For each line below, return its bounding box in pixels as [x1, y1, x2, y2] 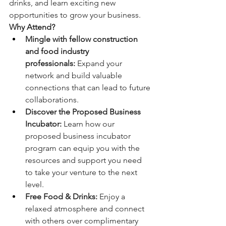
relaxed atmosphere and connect [25, 204, 146, 213]
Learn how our [62, 119, 117, 129]
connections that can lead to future [25, 83, 152, 92]
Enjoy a [97, 192, 127, 201]
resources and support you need [25, 155, 144, 165]
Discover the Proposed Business [25, 107, 143, 117]
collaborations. [25, 95, 79, 104]
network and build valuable [25, 71, 124, 80]
